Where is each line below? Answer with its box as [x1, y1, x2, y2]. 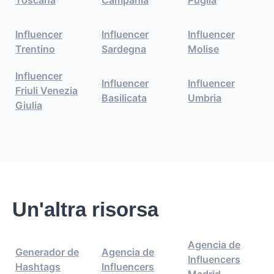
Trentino [15, 43, 55, 56]
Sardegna [102, 43, 147, 56]
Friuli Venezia [15, 84, 78, 97]
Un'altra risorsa [12, 198, 158, 221]
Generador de [15, 246, 79, 259]
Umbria [188, 92, 222, 105]
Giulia [15, 99, 42, 112]
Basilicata [102, 92, 147, 105]
